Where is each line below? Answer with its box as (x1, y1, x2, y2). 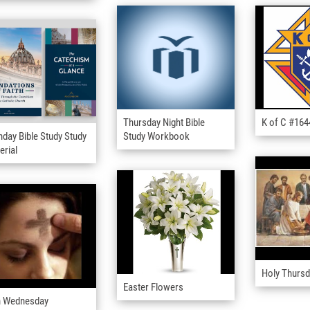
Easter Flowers (123, 281, 183, 294)
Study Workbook (123, 130, 190, 143)
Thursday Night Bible (123, 116, 205, 129)
